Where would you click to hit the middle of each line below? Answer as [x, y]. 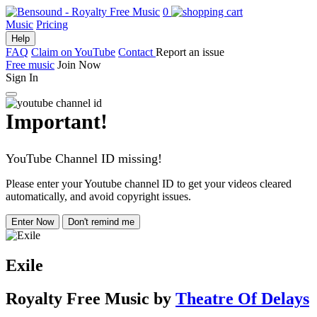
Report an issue [190, 52]
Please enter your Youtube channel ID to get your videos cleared [149, 184]
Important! [57, 121]
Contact [137, 52]
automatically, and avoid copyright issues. [98, 196]
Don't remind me [101, 222]
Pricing [52, 24]
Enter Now [33, 222]
